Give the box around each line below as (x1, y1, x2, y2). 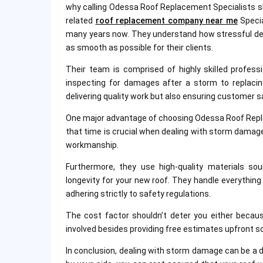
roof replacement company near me (95, 15, 238, 25)
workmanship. (65, 140, 119, 150)
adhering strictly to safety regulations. (65, 188, 211, 198)
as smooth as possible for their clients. (65, 42, 213, 52)
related (65, 15, 96, 25)
